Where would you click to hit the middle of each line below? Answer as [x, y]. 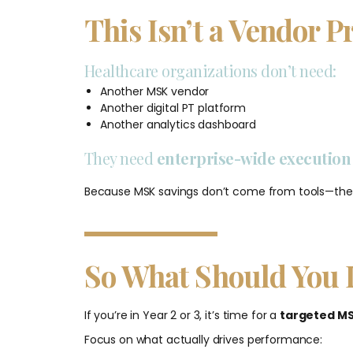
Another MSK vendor [154, 91]
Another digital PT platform [173, 108]
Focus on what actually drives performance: [203, 339]
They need [120, 158]
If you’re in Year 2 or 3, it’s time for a [182, 315]
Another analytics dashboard [178, 124]
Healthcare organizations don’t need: [210, 70]
